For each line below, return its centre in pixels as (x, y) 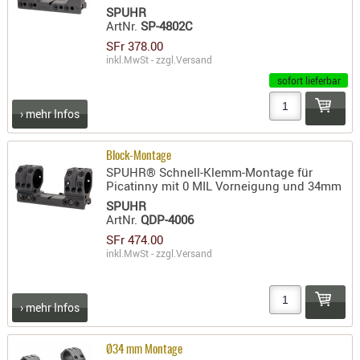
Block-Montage (139, 157)
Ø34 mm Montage (145, 350)
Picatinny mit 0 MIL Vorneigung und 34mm (224, 186)
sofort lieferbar (309, 81)
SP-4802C (167, 26)
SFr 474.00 (135, 240)
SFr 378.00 (135, 46)
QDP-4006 (168, 220)
